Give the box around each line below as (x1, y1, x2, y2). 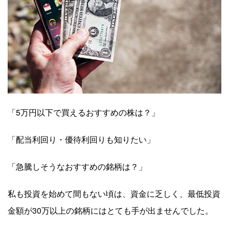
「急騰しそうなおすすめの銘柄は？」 (8, 161, 147, 173)
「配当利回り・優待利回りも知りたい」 (8, 133, 155, 146)
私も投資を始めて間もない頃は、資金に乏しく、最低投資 (8, 188, 220, 200)
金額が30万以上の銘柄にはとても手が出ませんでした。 (8, 204, 213, 217)
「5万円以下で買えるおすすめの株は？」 (8, 106, 159, 119)
